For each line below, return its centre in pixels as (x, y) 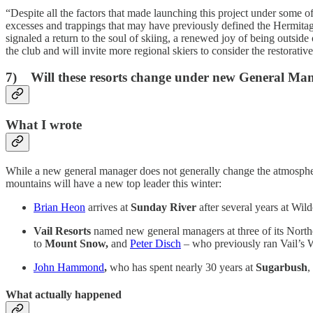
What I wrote (44, 125)
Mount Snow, (78, 243)
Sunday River (165, 207)
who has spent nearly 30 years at (183, 267)
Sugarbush (282, 267)
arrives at (108, 207)
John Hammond (69, 267)
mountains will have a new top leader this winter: (114, 183)
